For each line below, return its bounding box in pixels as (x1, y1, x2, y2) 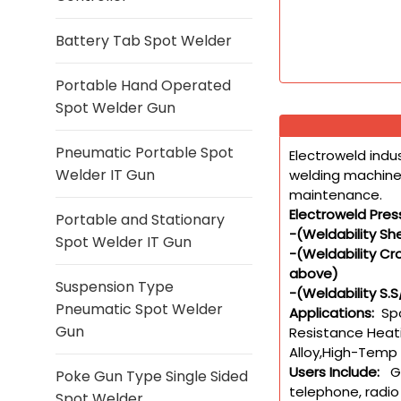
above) (289, 263, 338, 283)
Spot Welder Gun (55, 98, 175, 118)
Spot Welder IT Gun (55, 232, 192, 252)
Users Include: (289, 362, 380, 381)
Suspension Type (55, 277, 174, 297)
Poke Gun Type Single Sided (55, 366, 248, 387)
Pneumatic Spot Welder (55, 299, 223, 320)
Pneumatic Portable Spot (55, 142, 234, 163)
